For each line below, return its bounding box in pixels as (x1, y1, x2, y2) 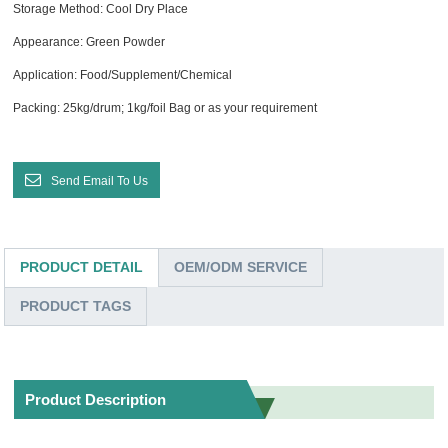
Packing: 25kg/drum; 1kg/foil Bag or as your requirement (13, 100, 318, 115)
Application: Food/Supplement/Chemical (13, 67, 233, 82)
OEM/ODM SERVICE (174, 258, 308, 275)
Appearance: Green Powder (13, 34, 166, 49)
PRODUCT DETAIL (20, 258, 144, 275)
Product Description (25, 390, 167, 408)
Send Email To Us (51, 173, 149, 188)
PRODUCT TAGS (20, 297, 132, 314)
